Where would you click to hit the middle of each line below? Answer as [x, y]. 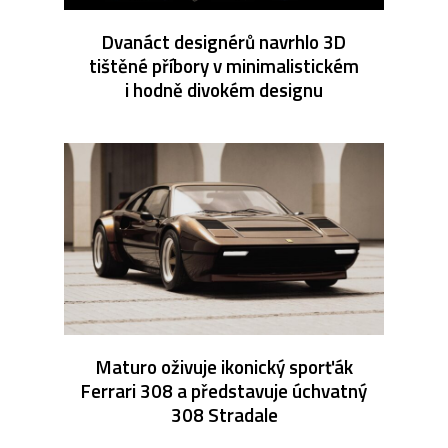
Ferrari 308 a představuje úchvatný [224, 391]
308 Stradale [224, 415]
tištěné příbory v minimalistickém [224, 66]
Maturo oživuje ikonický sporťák [224, 367]
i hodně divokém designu [224, 90]
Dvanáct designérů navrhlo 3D [224, 42]
